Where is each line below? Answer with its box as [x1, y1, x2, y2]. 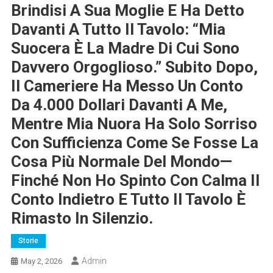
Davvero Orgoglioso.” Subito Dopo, [10, 58, 258, 77]
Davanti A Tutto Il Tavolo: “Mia [10, 20, 225, 39]
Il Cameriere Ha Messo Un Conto [10, 77, 243, 96]
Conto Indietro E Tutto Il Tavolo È [10, 190, 246, 209]
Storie [18, 236, 38, 246]
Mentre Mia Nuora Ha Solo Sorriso [10, 115, 257, 133]
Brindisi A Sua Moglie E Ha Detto [10, 1, 244, 20]
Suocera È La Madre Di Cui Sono [10, 39, 239, 58]
